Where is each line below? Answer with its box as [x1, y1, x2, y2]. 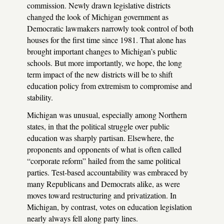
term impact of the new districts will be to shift [27, 68, 172, 79]
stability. [27, 91, 53, 102]
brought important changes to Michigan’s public [27, 45, 177, 56]
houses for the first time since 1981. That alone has [27, 34, 186, 45]
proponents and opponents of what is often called [27, 143, 181, 154]
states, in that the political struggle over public [27, 120, 169, 131]
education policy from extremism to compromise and [27, 80, 192, 91]
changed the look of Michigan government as [27, 11, 168, 22]
